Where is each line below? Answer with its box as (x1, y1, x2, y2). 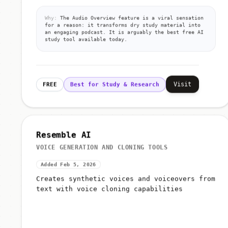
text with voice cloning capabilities (36, 187, 183, 195)
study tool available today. (45, 38, 127, 44)
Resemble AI (36, 132, 92, 142)
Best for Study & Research (70, 83, 159, 90)
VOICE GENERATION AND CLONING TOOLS (36, 146, 168, 153)
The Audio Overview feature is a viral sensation (57, 17, 204, 23)
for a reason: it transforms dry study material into (45, 24, 201, 30)
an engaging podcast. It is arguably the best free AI (45, 31, 204, 37)
